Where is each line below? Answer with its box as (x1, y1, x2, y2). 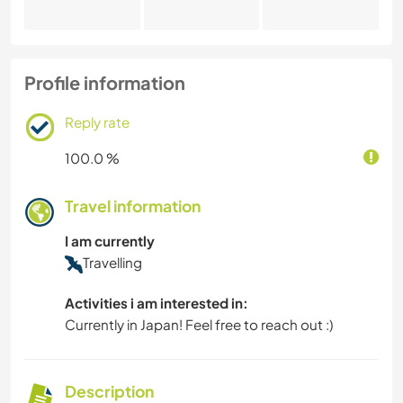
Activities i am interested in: (65, 293, 248, 311)
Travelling (83, 253, 142, 271)
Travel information (65, 195, 201, 216)
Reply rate (65, 112, 130, 130)
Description (65, 381, 154, 401)
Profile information (24, 70, 185, 94)
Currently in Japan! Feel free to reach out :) (65, 315, 333, 333)
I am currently (65, 231, 155, 249)
